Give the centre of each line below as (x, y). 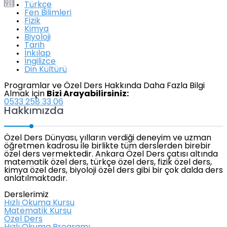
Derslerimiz (26, 195)
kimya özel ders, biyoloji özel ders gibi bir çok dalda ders (113, 171)
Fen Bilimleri (48, 13)
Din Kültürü (46, 70)
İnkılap (37, 54)
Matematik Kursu (38, 212)
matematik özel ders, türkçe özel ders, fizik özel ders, (108, 163)
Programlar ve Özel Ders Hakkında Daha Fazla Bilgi (104, 86)
